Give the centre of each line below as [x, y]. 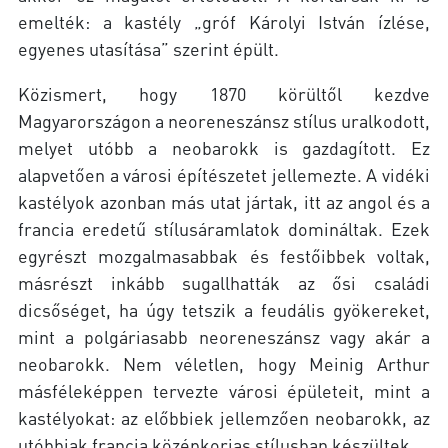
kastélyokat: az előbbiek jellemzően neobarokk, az [224, 418]
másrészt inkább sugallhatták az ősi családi [224, 283]
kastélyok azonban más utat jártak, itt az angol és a [224, 202]
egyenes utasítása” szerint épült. [148, 49]
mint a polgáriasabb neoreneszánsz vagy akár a [224, 337]
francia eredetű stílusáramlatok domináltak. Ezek [224, 229]
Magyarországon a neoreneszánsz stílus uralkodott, [224, 121]
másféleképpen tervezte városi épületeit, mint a [224, 391]
